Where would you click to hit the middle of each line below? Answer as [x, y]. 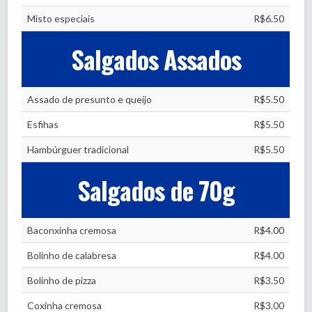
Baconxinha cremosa [72, 230]
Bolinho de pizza [62, 280]
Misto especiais [61, 18]
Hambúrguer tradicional [78, 149]
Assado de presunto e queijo [90, 99]
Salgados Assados [156, 59]
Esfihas [43, 124]
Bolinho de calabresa [72, 255]
